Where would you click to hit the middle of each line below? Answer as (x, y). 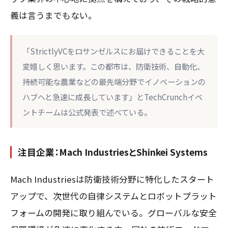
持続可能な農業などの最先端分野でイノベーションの (114, 82)
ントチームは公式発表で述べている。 (87, 112)
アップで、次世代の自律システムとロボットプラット (113, 196)
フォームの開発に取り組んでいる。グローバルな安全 (113, 212)
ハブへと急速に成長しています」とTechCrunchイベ (112, 97)
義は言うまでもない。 (53, 15)
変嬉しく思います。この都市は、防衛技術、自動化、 (113, 66)
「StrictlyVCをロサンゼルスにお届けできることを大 (113, 51)
